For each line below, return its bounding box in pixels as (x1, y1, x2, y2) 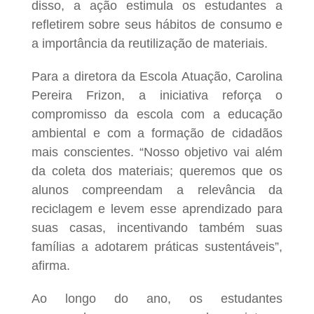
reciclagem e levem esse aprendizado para (31, 201, 283, 216)
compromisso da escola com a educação (31, 107, 283, 121)
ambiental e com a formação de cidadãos (31, 125, 283, 140)
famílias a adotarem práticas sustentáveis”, (31, 239, 283, 254)
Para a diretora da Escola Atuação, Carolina (31, 69, 283, 83)
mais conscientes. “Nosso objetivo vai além (31, 144, 283, 159)
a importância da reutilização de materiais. (31, 36, 268, 50)
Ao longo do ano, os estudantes (31, 291, 283, 306)
